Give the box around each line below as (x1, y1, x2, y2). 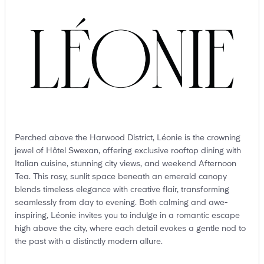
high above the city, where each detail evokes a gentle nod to (15, 223, 246, 233)
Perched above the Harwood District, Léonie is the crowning (15, 133, 240, 143)
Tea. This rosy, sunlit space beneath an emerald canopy (15, 171, 227, 181)
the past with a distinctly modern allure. (15, 236, 163, 246)
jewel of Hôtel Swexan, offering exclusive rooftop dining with (15, 146, 241, 156)
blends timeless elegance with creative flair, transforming (15, 184, 229, 194)
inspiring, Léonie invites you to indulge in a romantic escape (15, 210, 240, 220)
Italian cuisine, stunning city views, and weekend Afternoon (15, 159, 236, 169)
